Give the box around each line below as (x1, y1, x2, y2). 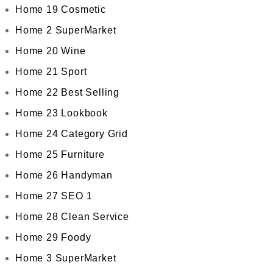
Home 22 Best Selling (15, 87, 119, 97)
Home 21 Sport (15, 66, 87, 77)
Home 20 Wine (15, 46, 86, 56)
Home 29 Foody (15, 232, 91, 243)
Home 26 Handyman (15, 170, 113, 180)
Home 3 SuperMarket (15, 253, 116, 263)
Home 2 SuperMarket (15, 25, 116, 35)
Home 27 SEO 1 (15, 191, 93, 201)
